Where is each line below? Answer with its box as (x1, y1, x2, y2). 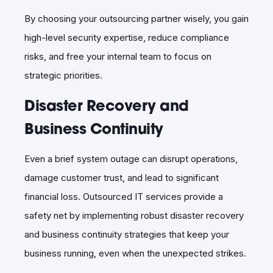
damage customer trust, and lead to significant (24, 171, 219, 183)
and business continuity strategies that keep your (24, 228, 229, 240)
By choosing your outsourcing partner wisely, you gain (24, 12, 249, 24)
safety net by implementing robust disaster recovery (24, 209, 244, 221)
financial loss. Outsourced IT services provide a (24, 190, 223, 202)
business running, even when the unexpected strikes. (24, 247, 246, 259)
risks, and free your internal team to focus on (24, 50, 211, 62)
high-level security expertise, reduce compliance (24, 31, 229, 43)
